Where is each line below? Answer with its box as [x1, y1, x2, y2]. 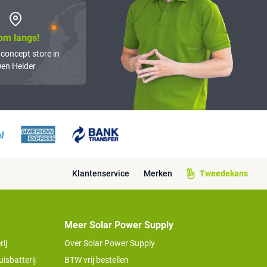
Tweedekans [200, 169, 248, 179]
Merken [144, 169, 172, 179]
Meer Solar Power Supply [64, 219, 173, 231]
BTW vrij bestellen [64, 255, 129, 265]
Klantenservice [72, 169, 129, 179]
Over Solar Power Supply [64, 238, 155, 249]
